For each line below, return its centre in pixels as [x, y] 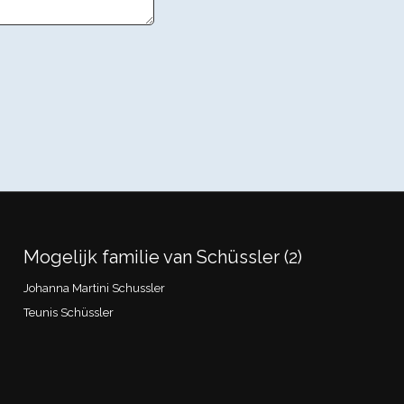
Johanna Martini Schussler [95, 288]
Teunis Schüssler [69, 312]
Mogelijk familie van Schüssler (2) [163, 257]
